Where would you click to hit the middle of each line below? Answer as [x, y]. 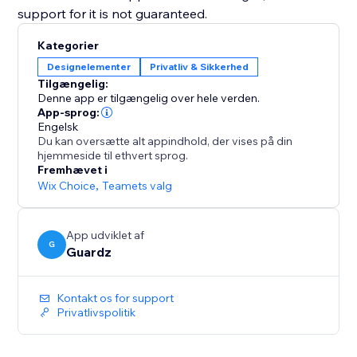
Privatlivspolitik [96, 313]
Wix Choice [67, 186]
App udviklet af [106, 235]
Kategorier [69, 46]
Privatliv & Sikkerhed [200, 67]
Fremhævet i [73, 170]
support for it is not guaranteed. [113, 14]
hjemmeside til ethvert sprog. [113, 156]
